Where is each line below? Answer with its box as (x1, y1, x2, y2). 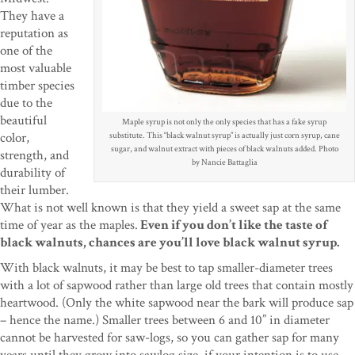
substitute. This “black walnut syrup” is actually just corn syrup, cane (109, 129, 340, 141)
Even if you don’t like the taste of (138, 216, 327, 234)
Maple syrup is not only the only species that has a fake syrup (122, 116, 326, 128)
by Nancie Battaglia (191, 156, 258, 168)
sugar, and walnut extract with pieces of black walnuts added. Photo (110, 143, 338, 155)
